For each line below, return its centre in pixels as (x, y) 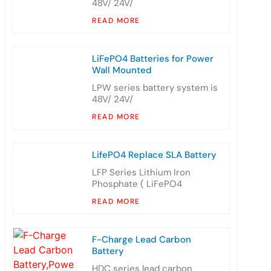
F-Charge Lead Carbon (142, 240)
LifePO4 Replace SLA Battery (154, 155)
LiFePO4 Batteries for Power (153, 59)
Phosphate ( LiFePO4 (137, 184)
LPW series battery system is (155, 88)
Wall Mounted (122, 70)
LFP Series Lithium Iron (141, 173)
